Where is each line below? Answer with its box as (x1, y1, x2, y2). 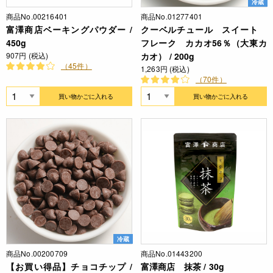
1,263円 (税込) (141, 63, 190, 74)
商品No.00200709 (6, 248, 68, 259)
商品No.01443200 (141, 248, 203, 259)
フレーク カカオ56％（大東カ (141, 37, 267, 49)
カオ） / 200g (141, 50, 195, 63)
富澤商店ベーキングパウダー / (6, 23, 132, 36)
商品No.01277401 (141, 11, 203, 22)
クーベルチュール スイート (141, 23, 267, 36)
